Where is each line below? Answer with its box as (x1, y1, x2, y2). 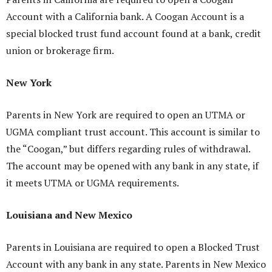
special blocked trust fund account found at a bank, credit (6, 27, 261, 41)
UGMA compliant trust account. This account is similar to (6, 125, 260, 139)
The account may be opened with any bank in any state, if (6, 159, 259, 173)
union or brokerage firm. (6, 44, 114, 58)
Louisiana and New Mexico (6, 208, 132, 222)
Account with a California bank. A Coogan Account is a (6, 10, 244, 24)
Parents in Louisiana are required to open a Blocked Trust (6, 240, 260, 254)
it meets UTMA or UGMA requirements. (6, 176, 179, 190)
